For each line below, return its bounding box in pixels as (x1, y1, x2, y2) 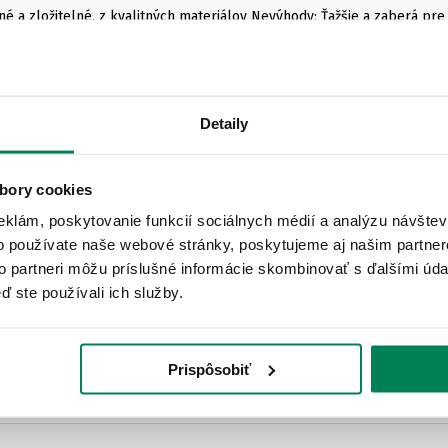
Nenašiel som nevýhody (247, 382, 399, 400)
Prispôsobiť (168, 360, 252, 378)
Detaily (199, 114, 249, 132)
